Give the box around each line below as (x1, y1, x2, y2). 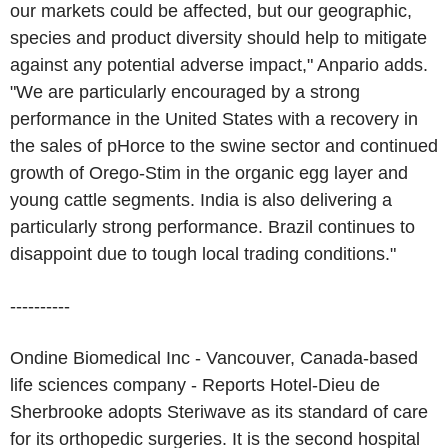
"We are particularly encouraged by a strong (10, 82, 360, 102)
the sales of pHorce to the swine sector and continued (10, 136, 438, 156)
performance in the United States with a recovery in (10, 109, 418, 129)
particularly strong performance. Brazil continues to (10, 217, 415, 237)
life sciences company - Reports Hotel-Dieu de (10, 375, 380, 395)
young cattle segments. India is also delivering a (10, 190, 392, 210)
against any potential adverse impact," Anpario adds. (10, 55, 428, 75)
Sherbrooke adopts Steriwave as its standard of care (10, 402, 428, 422)
